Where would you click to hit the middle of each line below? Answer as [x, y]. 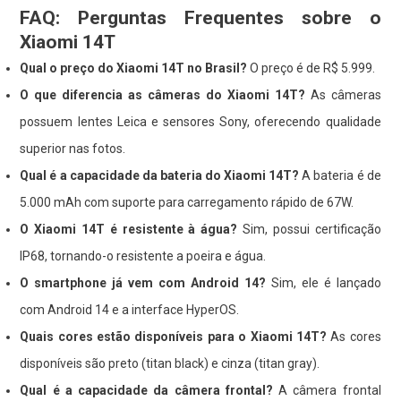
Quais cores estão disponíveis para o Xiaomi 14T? [173, 336]
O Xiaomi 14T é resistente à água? [129, 229]
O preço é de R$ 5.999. [311, 68]
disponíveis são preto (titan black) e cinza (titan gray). [170, 363]
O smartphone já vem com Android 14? [143, 282]
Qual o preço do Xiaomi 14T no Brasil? [134, 68]
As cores [354, 336]
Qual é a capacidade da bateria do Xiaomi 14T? [160, 175]
